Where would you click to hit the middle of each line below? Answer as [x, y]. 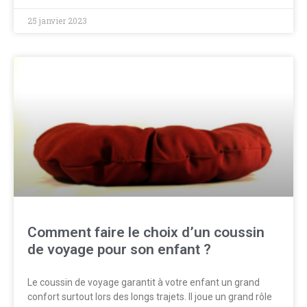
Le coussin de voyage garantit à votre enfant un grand [144, 282]
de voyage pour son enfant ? [119, 249]
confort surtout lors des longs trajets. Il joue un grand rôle [150, 297]
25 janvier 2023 [57, 21]
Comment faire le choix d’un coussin [146, 232]
